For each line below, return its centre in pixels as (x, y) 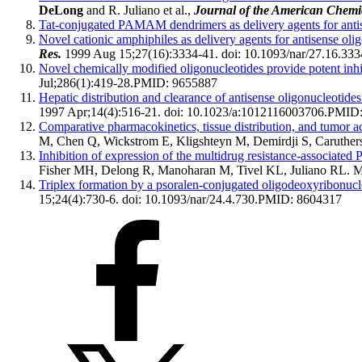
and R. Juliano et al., (139, 11)
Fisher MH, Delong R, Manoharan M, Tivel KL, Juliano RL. (196, 170)
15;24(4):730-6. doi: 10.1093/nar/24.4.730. (148, 200)
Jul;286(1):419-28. (86, 83)
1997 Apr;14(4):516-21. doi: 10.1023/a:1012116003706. (183, 112)
